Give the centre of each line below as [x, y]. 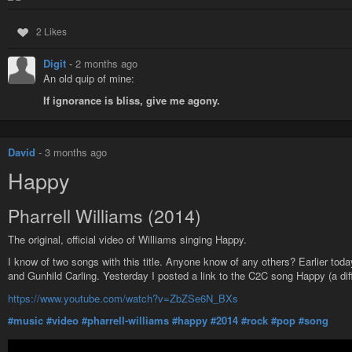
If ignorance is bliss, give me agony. [132, 101]
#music [26, 321]
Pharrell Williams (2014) [104, 215]
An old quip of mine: [89, 79]
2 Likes [51, 31]
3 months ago [76, 152]
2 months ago [106, 64]
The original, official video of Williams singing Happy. [127, 239]
